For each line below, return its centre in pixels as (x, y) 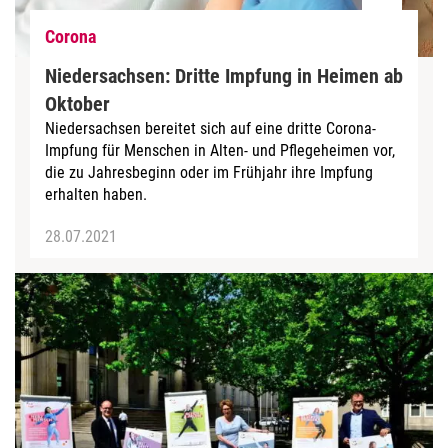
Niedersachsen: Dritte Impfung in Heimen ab (224, 75)
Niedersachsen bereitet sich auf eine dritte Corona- (210, 128)
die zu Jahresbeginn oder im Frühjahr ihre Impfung (209, 172)
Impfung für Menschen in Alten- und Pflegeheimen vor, (220, 150)
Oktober (77, 103)
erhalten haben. (96, 194)
